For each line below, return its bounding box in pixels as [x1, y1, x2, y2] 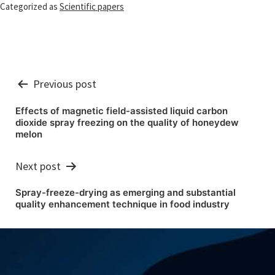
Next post [15, 158, 61, 173]
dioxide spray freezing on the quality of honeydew [15, 116, 239, 128]
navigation [15, 103, 114, 130]
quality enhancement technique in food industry [15, 198, 230, 211]
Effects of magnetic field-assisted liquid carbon [15, 104, 228, 117]
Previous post [33, 77, 96, 91]
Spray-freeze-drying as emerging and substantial [15, 187, 236, 199]
